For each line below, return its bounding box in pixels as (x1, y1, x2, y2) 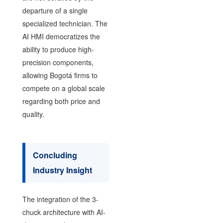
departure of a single (22, 5, 88, 15)
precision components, (22, 57, 94, 67)
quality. (22, 109, 44, 119)
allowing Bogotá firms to (22, 70, 98, 80)
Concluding (32, 149, 77, 161)
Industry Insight (32, 164, 92, 176)
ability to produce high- (22, 44, 94, 54)
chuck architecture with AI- (22, 207, 106, 217)
